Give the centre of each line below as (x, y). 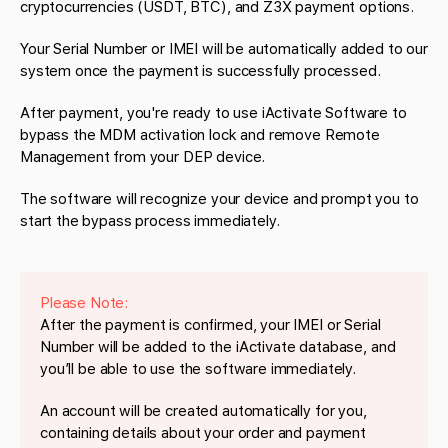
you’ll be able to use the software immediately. (198, 368)
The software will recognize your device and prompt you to (219, 198)
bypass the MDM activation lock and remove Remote (200, 134)
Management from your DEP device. (143, 156)
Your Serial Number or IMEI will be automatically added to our (224, 48)
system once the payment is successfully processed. (200, 70)
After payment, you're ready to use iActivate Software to (213, 112)
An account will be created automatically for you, (203, 410)
